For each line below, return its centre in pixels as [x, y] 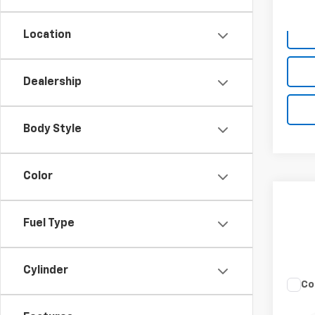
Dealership [52, 82]
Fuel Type [49, 224]
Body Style [52, 129]
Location [47, 35]
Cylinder [46, 271]
